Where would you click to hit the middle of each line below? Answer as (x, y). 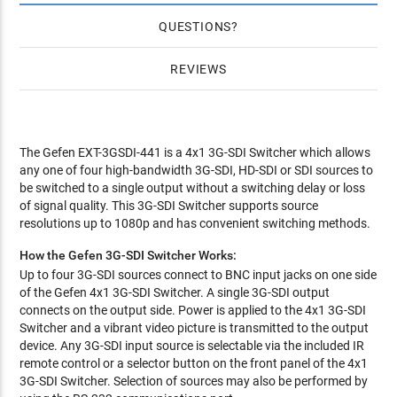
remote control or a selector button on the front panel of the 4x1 (194, 363)
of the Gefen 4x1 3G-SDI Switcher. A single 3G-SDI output (175, 292)
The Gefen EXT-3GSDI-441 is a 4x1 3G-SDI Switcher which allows (195, 152)
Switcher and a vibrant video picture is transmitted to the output (195, 328)
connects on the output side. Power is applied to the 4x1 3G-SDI (193, 310)
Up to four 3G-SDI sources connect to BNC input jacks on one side (198, 275)
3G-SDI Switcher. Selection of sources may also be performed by (194, 381)
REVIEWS (198, 69)
